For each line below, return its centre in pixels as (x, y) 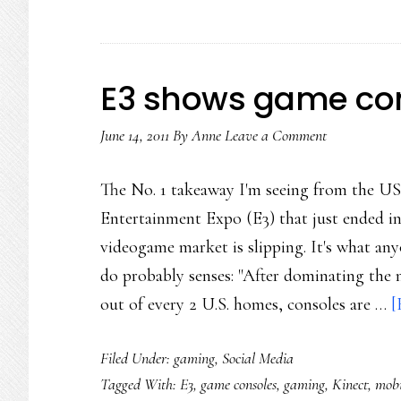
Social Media (258, 358)
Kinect (350, 384)
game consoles (239, 384)
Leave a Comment (276, 135)
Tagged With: (140, 384)
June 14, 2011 (135, 135)
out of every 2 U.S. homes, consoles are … (246, 304)
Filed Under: (137, 358)
